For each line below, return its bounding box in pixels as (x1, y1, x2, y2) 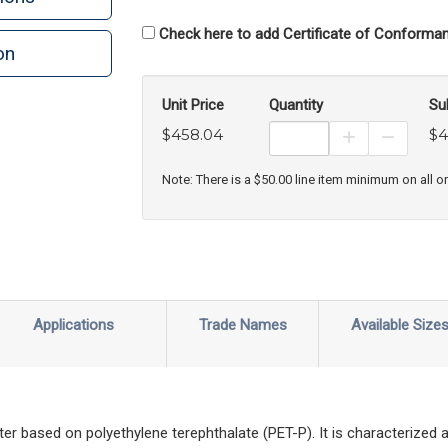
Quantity (268, 96, 323, 114)
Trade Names (198, 315, 287, 334)
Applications (33, 315, 114, 334)
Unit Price (161, 96, 224, 114)
